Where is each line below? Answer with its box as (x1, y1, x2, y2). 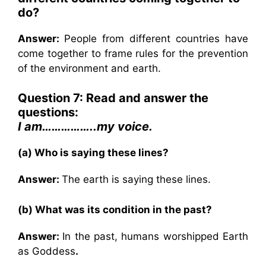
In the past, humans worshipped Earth (62, 230, 249, 242)
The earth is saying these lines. (62, 173, 211, 185)
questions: (18, 105, 78, 119)
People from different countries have (64, 32, 248, 45)
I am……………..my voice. (18, 119, 153, 134)
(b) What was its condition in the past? (18, 203, 212, 216)
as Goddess (18, 245, 75, 257)
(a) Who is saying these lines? (18, 147, 169, 159)
